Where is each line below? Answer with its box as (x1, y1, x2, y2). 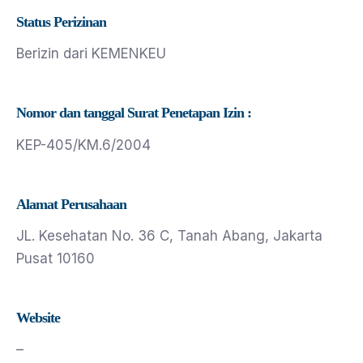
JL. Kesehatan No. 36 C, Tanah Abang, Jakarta (16, 227, 322, 244)
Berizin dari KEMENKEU (16, 45, 166, 62)
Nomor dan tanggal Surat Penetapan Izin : (16, 105, 251, 122)
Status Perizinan (16, 14, 106, 31)
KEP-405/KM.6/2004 (16, 136, 151, 153)
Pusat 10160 (16, 250, 95, 267)
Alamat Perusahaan (16, 195, 126, 212)
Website (16, 309, 60, 326)
